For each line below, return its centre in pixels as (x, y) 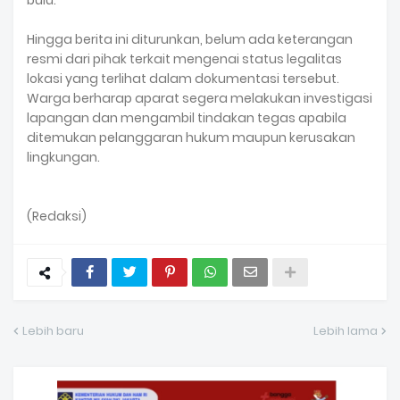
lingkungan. (63, 157)
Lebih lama (346, 331)
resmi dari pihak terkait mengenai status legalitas (184, 59)
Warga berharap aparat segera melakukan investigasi (200, 98)
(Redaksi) (57, 216)
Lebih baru (53, 331)
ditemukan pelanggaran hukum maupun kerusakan (191, 137)
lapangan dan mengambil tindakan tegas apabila (187, 118)
